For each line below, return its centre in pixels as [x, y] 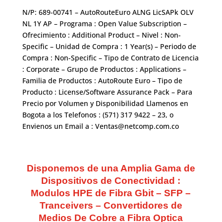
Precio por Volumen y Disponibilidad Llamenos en [105, 104]
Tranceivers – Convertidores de [111, 206]
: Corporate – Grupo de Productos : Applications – [104, 69]
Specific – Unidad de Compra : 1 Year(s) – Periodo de [109, 47]
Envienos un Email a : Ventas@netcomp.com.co [100, 126]
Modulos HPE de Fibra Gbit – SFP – [111, 193]
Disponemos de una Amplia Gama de [111, 168]
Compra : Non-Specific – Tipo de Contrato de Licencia [110, 58]
